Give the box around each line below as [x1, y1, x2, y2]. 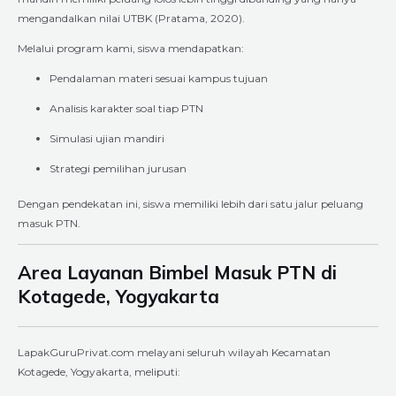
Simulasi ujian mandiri [49, 131, 164, 145]
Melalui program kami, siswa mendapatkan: [18, 41, 244, 55]
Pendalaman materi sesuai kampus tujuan [49, 71, 268, 85]
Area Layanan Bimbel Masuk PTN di [18, 260, 337, 284]
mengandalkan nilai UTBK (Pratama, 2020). [18, 11, 245, 25]
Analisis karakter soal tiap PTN [49, 101, 203, 115]
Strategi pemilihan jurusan [49, 161, 187, 175]
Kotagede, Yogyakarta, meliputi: [18, 364, 180, 378]
